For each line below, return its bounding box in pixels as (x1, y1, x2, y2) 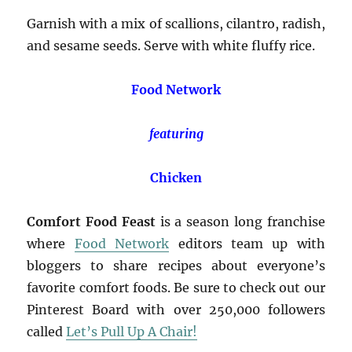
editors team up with (169, 235, 325, 251)
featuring (148, 125, 203, 141)
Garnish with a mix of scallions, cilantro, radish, (27, 15, 325, 31)
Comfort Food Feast (27, 213, 156, 229)
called (27, 323, 67, 339)
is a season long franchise (155, 213, 325, 229)
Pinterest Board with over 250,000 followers (27, 301, 325, 317)
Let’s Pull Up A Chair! (66, 323, 198, 339)
